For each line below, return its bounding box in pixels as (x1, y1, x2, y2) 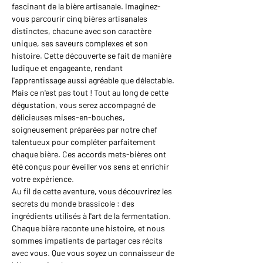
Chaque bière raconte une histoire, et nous (12, 223, 167, 234)
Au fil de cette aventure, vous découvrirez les (12, 186, 174, 197)
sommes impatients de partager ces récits (12, 235, 164, 246)
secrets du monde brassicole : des (12, 198, 136, 209)
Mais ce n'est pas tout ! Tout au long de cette (12, 87, 170, 98)
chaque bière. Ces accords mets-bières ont (12, 149, 168, 160)
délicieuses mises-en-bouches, (12, 112, 127, 123)
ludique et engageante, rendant (12, 63, 124, 73)
